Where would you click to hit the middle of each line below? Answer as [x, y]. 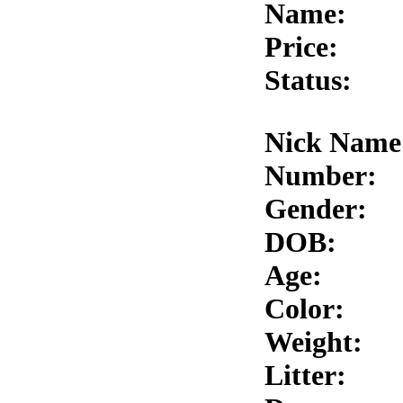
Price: [301, 47]
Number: [321, 176]
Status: [308, 81]
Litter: [305, 376]
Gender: [316, 209]
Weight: [313, 342]
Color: [304, 309]
